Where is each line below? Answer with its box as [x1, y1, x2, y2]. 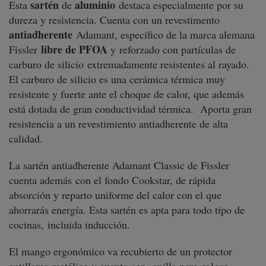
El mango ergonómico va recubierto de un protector [9, 244, 232, 258]
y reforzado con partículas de [110, 42, 236, 56]
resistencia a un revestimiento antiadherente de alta [9, 116, 228, 131]
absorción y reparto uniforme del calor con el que [9, 188, 221, 202]
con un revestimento [133, 12, 220, 27]
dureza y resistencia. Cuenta [9, 12, 130, 27]
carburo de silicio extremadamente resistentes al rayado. [9, 57, 249, 71]
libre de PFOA [41, 42, 110, 57]
